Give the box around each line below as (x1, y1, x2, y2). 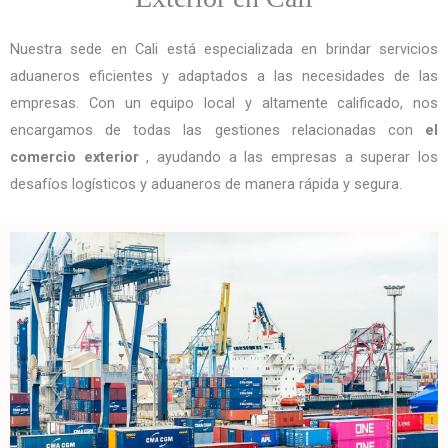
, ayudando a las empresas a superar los (138, 147, 439, 166)
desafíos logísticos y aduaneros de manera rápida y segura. (10, 174, 402, 193)
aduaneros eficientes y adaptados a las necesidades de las (10, 66, 438, 85)
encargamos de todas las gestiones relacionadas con (10, 120, 425, 139)
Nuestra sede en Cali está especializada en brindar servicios (10, 39, 438, 58)
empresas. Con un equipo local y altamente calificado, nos (10, 93, 438, 112)
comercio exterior (10, 147, 139, 166)
